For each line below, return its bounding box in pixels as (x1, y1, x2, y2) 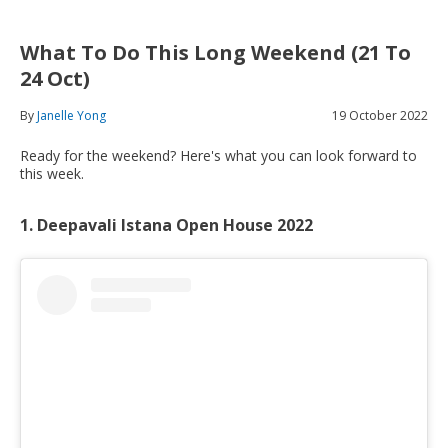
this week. (20, 163, 84, 183)
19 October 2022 (332, 106, 428, 124)
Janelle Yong (37, 106, 106, 124)
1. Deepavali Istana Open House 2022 (20, 213, 313, 236)
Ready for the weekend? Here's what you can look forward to (20, 145, 417, 165)
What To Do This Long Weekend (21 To (20, 38, 411, 66)
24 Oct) (20, 64, 90, 92)
